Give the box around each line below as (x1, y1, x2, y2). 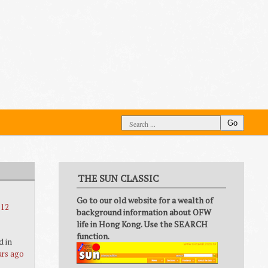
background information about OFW (77, 206, 211, 218)
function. (77, 230, 109, 242)
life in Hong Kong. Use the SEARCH (77, 218, 208, 230)
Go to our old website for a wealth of (77, 194, 213, 206)
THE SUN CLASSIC (78, 172, 159, 185)
